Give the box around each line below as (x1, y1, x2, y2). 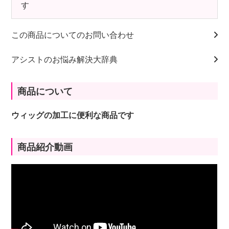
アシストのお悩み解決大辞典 (11, 55, 118, 64)
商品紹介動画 (17, 142, 73, 153)
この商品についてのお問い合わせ (11, 31, 134, 40)
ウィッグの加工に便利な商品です (11, 111, 134, 120)
